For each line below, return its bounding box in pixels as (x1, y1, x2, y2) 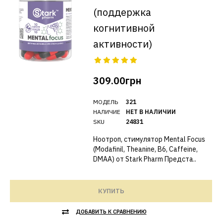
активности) (93, 37, 152, 51)
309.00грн (93, 74, 141, 87)
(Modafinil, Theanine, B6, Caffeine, (93, 145, 198, 154)
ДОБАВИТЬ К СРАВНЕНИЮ (75, 208, 147, 215)
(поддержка (93, 5, 151, 19)
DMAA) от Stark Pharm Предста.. (93, 155, 196, 164)
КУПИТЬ (98, 187, 124, 195)
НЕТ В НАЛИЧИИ (125, 108, 176, 115)
